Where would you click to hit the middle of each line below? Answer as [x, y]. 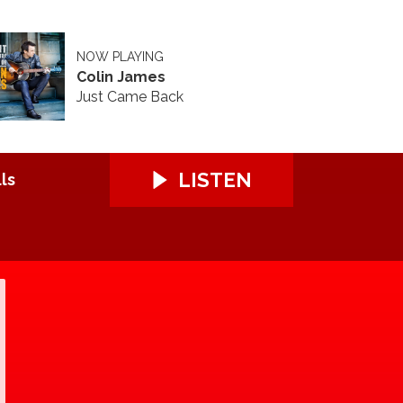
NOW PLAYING [120, 56]
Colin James [121, 76]
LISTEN [215, 180]
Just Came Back [130, 96]
